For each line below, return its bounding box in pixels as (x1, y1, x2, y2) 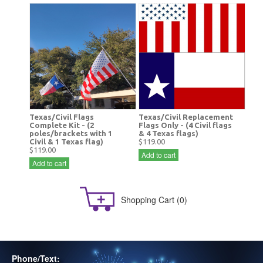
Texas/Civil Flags (29, 113, 94, 122)
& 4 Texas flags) (139, 129, 198, 138)
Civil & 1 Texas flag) (29, 137, 103, 146)
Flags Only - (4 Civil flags (139, 121, 232, 130)
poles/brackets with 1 (29, 129, 112, 138)
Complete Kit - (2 (29, 121, 94, 130)
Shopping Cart (120, 194, 174, 206)
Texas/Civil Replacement (139, 113, 233, 122)
